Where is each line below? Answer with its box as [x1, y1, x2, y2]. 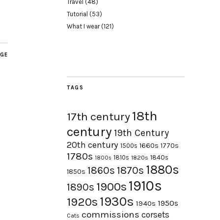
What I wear [67, 23, 100, 30]
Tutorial [67, 10, 88, 18]
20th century [67, 139, 118, 150]
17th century [67, 110, 130, 123]
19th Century [114, 127, 169, 138]
